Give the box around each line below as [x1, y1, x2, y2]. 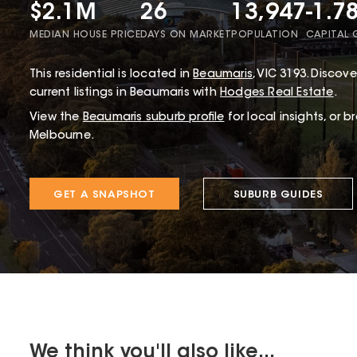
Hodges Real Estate [220, 88, 334, 100]
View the [29, 112, 80, 124]
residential [55, 69, 116, 81]
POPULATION [231, 30, 298, 41]
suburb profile [142, 112, 225, 124]
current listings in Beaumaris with [29, 88, 220, 100]
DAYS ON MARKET [140, 30, 231, 41]
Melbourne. [29, 131, 94, 143]
